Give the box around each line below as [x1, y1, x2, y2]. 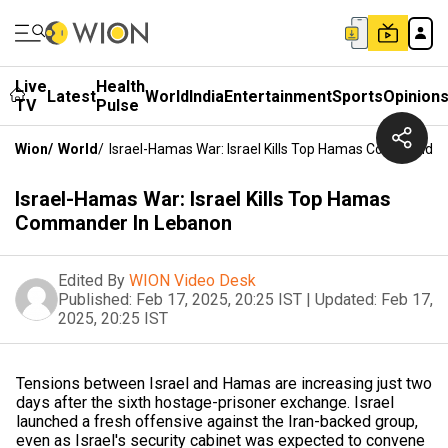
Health [96, 77, 145, 96]
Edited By [58, 271, 125, 290]
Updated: [315, 290, 377, 309]
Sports [332, 86, 383, 106]
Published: [58, 290, 132, 309]
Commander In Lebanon [15, 211, 232, 235]
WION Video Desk [129, 271, 256, 290]
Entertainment [224, 86, 332, 106]
